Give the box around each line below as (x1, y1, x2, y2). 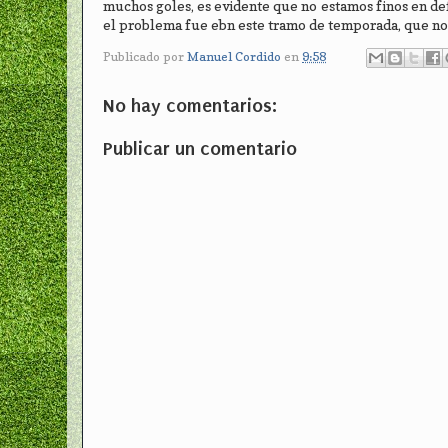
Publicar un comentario (103, 136, 297, 160)
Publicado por (103, 48, 187, 64)
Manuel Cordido (187, 48, 281, 64)
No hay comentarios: (103, 93, 277, 117)
